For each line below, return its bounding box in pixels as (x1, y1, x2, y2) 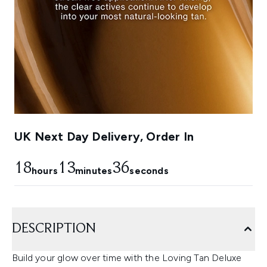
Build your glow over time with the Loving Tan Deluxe (12, 252, 242, 264)
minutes (75, 165, 113, 177)
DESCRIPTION (12, 222, 96, 237)
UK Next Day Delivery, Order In (14, 129, 194, 144)
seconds (129, 165, 169, 177)
